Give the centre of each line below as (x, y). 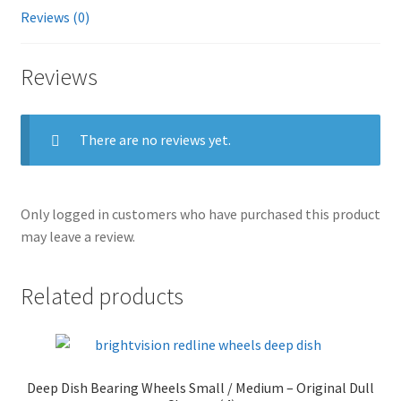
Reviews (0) (55, 17)
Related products (102, 296)
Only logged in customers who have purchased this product (200, 214)
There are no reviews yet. (155, 140)
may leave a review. (77, 237)
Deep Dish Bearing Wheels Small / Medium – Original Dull (200, 387)
